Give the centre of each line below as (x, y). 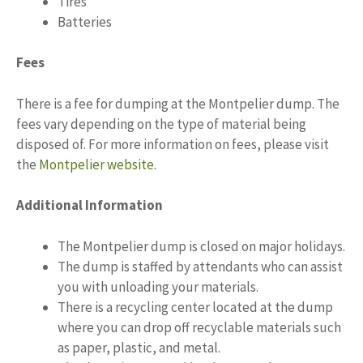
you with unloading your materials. (158, 286)
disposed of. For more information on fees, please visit (173, 144)
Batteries (85, 21)
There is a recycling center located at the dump (195, 307)
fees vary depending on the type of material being (161, 124)
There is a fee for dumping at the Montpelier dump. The (178, 103)
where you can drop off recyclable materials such (199, 327)
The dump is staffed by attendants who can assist (200, 266)
